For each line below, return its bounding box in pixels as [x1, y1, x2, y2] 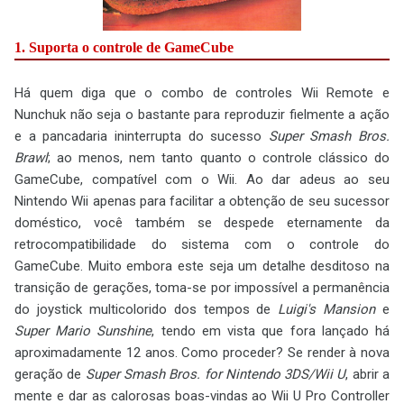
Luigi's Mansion [278, 300, 376, 317]
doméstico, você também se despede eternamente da [14, 214, 390, 231]
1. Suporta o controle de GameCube [14, 39, 234, 55]
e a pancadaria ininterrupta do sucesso [14, 127, 269, 144]
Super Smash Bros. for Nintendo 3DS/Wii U [85, 365, 346, 382]
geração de [14, 365, 86, 382]
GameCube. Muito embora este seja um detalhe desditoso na [14, 257, 390, 274]
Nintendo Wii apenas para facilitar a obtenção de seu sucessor [14, 192, 390, 209]
